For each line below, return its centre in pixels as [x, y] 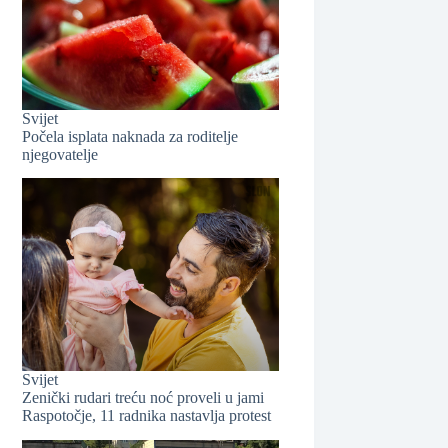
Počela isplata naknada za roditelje [130, 136]
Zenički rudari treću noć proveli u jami [143, 397]
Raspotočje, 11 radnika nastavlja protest [147, 415]
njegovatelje [60, 154]
